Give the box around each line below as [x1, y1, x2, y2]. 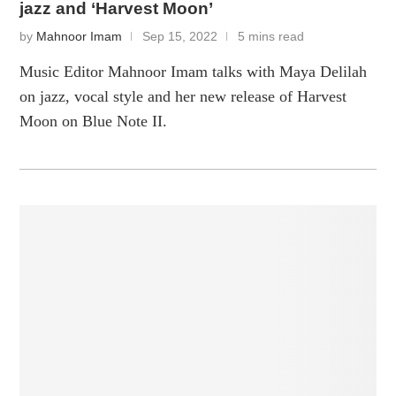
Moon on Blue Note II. [19, 111, 168, 130]
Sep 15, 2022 [142, 29, 218, 43]
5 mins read [238, 29, 305, 43]
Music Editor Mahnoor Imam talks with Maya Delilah [19, 62, 368, 80]
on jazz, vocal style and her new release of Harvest [19, 87, 347, 105]
